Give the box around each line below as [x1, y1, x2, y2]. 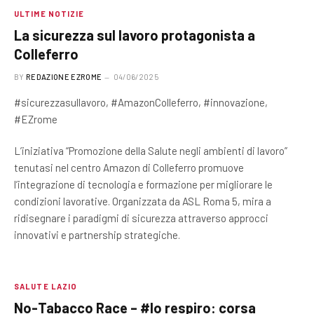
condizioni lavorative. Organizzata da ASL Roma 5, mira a [14, 194, 271, 207]
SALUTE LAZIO [14, 281, 78, 291]
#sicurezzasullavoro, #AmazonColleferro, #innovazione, [14, 95, 268, 109]
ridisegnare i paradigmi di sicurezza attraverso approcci [14, 211, 268, 224]
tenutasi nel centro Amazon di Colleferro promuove [14, 161, 244, 174]
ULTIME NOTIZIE [14, 8, 85, 18]
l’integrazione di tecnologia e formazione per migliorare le [14, 177, 273, 191]
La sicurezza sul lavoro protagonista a [14, 26, 255, 43]
